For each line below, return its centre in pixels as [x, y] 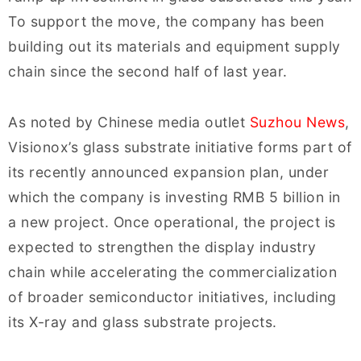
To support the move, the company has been [166, 21]
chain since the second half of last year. [148, 71]
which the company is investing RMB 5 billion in [174, 197]
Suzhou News [297, 122]
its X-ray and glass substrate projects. [143, 322]
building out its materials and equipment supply [174, 46]
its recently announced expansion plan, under [168, 172]
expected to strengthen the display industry [162, 247]
